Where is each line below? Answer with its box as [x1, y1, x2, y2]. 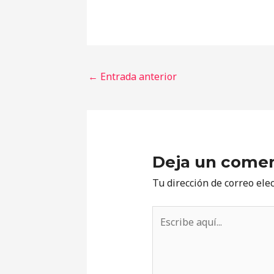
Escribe [151, 206, 185, 220]
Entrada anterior [98, 70, 177, 84]
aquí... [151, 223, 177, 237]
